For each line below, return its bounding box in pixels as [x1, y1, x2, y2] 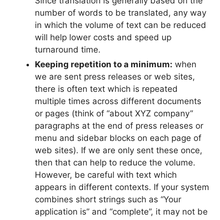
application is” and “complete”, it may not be [35, 206, 208, 217]
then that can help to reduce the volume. [35, 157, 195, 167]
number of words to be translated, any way [35, 7, 206, 18]
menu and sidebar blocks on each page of [35, 133, 201, 143]
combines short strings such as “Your [35, 194, 181, 204]
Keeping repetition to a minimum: [35, 59, 172, 69]
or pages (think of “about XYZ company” [35, 108, 193, 118]
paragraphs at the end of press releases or [35, 120, 203, 131]
